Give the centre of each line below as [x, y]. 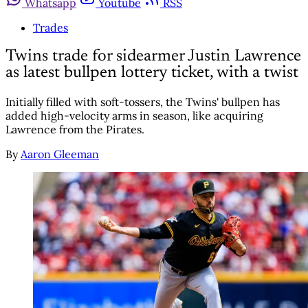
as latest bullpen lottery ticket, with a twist [152, 73]
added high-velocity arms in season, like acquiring [134, 115]
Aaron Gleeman [60, 154]
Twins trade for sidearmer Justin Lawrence [153, 57]
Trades [51, 28]
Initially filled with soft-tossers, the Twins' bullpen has [143, 101]
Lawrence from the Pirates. [75, 129]
